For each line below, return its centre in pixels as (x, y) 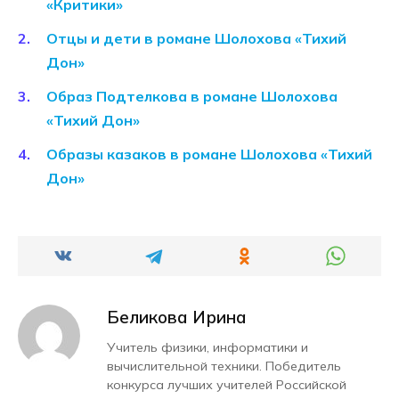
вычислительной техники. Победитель (224, 366)
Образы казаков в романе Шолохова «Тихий (209, 155)
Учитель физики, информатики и (208, 348)
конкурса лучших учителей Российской (227, 385)
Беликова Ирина (177, 318)
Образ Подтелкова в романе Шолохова (192, 97)
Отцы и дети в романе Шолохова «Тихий (196, 38)
